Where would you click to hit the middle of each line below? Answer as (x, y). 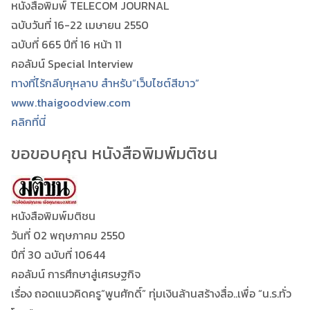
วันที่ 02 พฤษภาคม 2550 (68, 235)
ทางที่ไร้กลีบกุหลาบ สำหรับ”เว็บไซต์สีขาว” (105, 83)
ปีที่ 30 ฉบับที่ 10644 (58, 254)
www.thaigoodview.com (71, 102)
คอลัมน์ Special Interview (72, 63)
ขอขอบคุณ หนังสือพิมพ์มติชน (114, 153)
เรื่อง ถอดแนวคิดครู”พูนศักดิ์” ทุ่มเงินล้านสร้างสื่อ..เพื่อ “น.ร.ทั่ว (151, 293)
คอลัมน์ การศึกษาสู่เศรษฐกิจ (76, 274)
